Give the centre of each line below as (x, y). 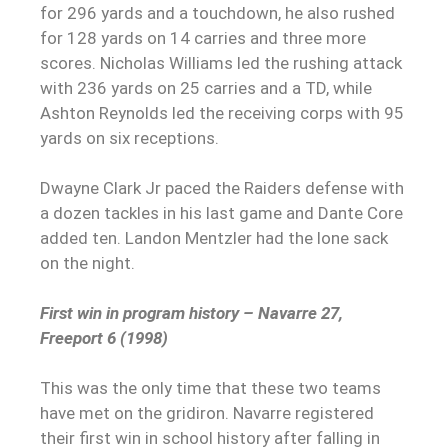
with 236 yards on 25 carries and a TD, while (206, 87)
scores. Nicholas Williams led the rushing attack (221, 62)
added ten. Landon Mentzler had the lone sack (214, 237)
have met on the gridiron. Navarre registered (207, 412)
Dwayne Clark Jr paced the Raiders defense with (222, 187)
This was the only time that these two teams (210, 387)
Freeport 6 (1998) (104, 337)
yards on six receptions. (129, 137)
